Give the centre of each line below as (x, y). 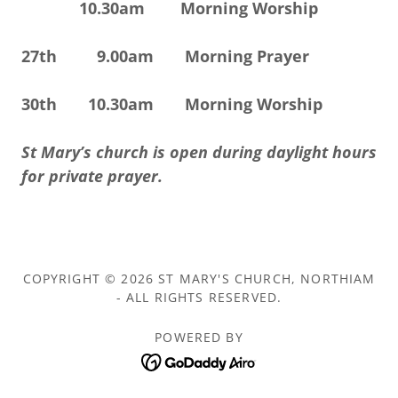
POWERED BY (199, 337)
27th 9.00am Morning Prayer (165, 56)
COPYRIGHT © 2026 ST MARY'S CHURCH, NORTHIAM (199, 279)
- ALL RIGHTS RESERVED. (199, 297)
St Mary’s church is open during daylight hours (199, 152)
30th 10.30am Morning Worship (172, 104)
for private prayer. (92, 176)
